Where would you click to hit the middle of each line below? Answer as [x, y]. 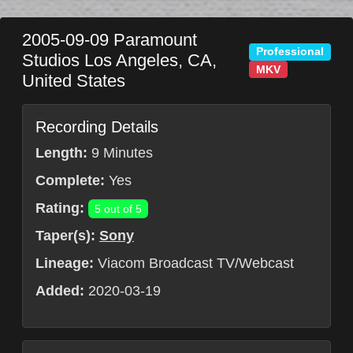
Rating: [60, 208]
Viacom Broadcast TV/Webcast [194, 263]
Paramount [155, 40]
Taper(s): [65, 236]
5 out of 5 [118, 209]
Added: [60, 291]
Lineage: [65, 263]
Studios [53, 60]
